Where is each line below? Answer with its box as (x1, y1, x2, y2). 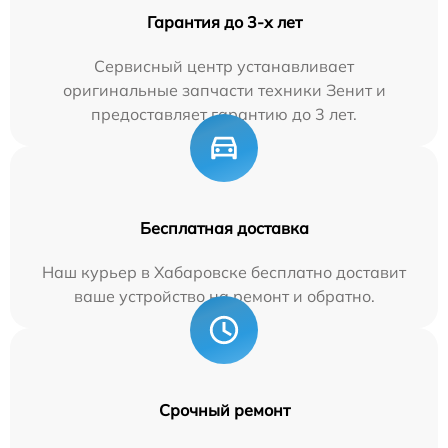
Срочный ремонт (158, 400, 290, 420)
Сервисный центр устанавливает (94, 56, 354, 76)
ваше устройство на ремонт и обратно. (73, 286, 375, 306)
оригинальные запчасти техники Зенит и (62, 80, 386, 100)
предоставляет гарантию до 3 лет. (91, 104, 357, 124)
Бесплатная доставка (139, 218, 309, 238)
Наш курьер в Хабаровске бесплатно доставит (42, 262, 406, 282)
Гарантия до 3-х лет (146, 12, 302, 32)
